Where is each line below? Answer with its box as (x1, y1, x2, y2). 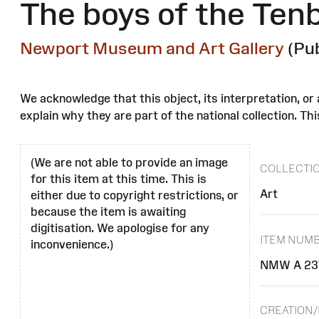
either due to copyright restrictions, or (31, 189, 239, 202)
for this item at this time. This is (31, 172, 206, 186)
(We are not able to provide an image (31, 156, 228, 169)
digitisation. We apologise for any (31, 221, 209, 235)
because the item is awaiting (31, 205, 186, 219)
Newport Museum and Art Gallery (20, 38, 284, 58)
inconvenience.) (31, 238, 113, 251)
